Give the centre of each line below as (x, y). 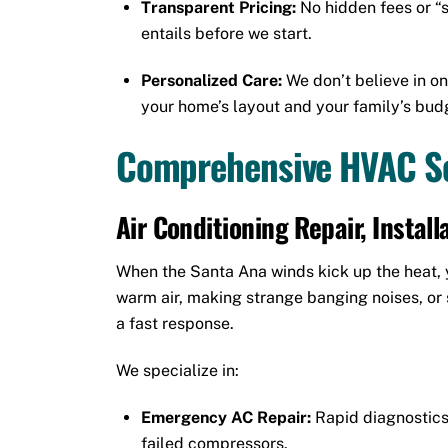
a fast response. (174, 324)
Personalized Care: (212, 80)
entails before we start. (227, 33)
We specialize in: (177, 370)
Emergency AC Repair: (226, 417)
